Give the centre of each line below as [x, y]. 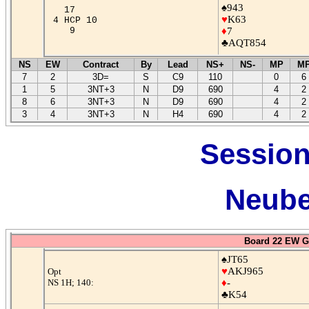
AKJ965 [245, 271]
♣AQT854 [243, 42]
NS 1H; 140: [70, 282]
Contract [101, 64]
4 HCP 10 [75, 20]
